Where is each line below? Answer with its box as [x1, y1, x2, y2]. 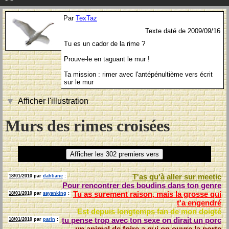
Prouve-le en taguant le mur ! [64, 55, 150, 63]
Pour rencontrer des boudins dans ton [62, 180, 201, 190]
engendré [188, 198, 221, 207]
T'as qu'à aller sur [132, 172, 198, 181]
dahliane [43, 173, 63, 178]
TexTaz [76, 14, 97, 22]
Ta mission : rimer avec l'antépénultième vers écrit [64, 71, 213, 78]
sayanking [43, 190, 66, 196]
